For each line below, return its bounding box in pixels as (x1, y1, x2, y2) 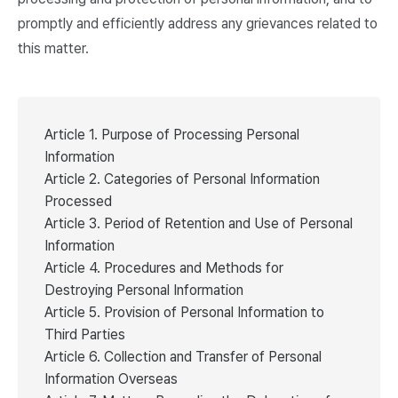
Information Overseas (44, 370, 178, 387)
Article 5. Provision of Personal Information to (44, 304, 324, 321)
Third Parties (44, 326, 125, 343)
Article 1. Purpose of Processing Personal (44, 126, 299, 143)
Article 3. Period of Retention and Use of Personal (44, 215, 353, 232)
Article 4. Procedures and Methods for (44, 259, 283, 276)
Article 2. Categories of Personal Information (44, 171, 320, 187)
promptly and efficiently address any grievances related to (18, 15, 378, 32)
